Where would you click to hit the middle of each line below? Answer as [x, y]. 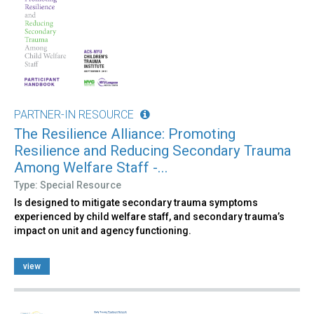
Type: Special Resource [68, 185]
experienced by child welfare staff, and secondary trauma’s [149, 217]
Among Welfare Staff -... [91, 168]
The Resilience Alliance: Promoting [125, 134]
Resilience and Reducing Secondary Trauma [153, 151]
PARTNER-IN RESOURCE [74, 115]
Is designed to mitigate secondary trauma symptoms [136, 203]
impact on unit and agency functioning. [103, 231]
